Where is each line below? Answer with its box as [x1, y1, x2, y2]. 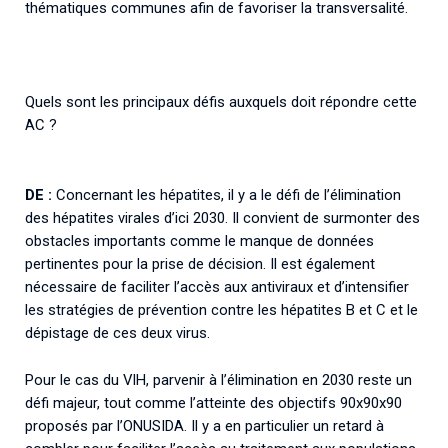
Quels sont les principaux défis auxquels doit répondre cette [25, 93, 417, 111]
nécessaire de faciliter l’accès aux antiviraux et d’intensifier [25, 277, 409, 296]
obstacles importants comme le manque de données [25, 231, 374, 250]
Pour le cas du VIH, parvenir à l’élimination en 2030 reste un [25, 370, 412, 389]
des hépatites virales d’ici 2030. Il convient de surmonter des [25, 208, 420, 227]
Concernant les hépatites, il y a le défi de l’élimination [56, 185, 401, 204]
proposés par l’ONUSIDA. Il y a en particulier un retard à [25, 416, 384, 435]
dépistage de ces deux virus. [25, 323, 210, 342]
